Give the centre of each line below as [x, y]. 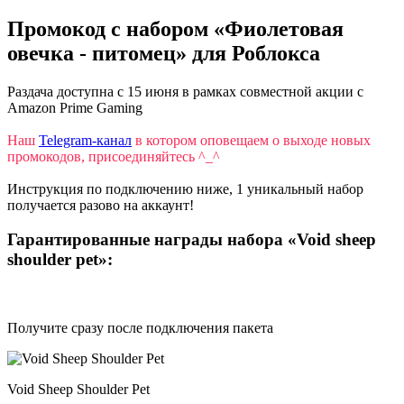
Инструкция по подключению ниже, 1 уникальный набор [185, 188]
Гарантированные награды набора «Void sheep [192, 240]
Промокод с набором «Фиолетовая [175, 28]
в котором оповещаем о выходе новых [251, 140]
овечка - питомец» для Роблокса [164, 53]
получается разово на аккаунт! [101, 205]
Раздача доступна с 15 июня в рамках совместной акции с [185, 91]
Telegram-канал [85, 140]
